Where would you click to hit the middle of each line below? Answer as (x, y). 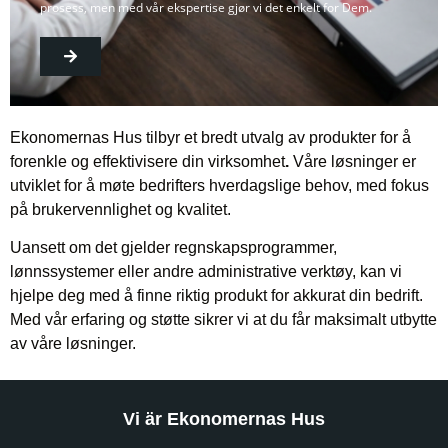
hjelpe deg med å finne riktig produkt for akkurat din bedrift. (216, 296)
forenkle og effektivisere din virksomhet (147, 161)
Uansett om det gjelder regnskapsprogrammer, (173, 248)
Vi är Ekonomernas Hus (224, 419)
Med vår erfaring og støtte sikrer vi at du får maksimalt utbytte (223, 320)
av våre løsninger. (73, 344)
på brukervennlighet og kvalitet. (120, 209)
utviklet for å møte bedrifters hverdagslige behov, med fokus (219, 185)
